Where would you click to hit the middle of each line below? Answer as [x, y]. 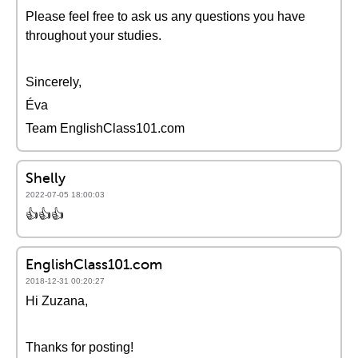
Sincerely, [54, 82]
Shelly [46, 178]
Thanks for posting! [80, 347]
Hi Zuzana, [57, 301]
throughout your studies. [93, 36]
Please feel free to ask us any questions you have [165, 16]
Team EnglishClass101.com [105, 128]
